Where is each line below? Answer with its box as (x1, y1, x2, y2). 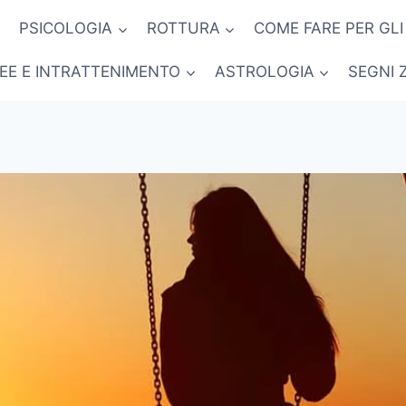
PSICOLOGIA (19, 19, 113, 38)
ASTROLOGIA (214, 62, 314, 81)
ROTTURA (146, 19, 220, 38)
